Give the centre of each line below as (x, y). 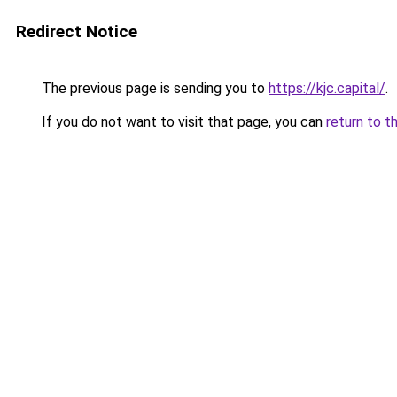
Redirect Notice (77, 31)
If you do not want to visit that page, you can (182, 122)
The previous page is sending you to (153, 88)
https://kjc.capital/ (327, 88)
